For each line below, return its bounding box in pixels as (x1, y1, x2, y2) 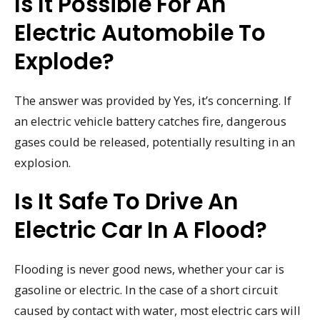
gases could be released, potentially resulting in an (14, 134, 295, 151)
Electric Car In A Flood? (14, 214, 267, 246)
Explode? (14, 46, 114, 78)
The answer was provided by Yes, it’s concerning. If (14, 92, 291, 109)
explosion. (14, 154, 71, 171)
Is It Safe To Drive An (14, 186, 238, 218)
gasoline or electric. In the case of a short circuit (14, 281, 278, 299)
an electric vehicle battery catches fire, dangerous (14, 113, 286, 130)
